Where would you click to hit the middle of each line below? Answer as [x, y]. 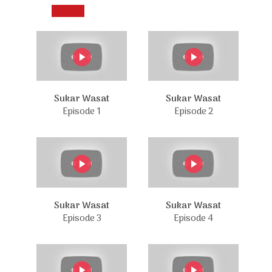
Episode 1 [82, 112]
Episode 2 [193, 112]
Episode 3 [82, 218]
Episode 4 [193, 218]
